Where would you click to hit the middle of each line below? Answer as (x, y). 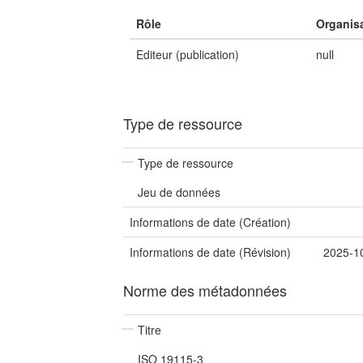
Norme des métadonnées (205, 290)
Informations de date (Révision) (210, 252)
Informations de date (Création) (210, 222)
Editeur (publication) (188, 54)
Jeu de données (179, 192)
